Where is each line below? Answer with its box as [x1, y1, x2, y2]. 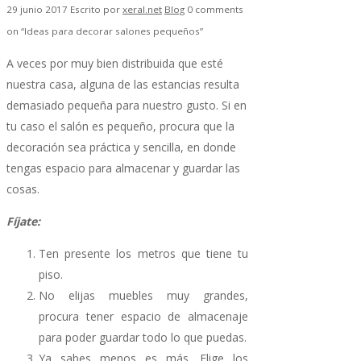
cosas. [6, 180, 39, 197]
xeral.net [122, 2, 162, 15]
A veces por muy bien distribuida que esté [6, 55, 223, 71]
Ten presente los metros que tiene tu [39, 245, 248, 261]
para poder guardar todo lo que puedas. [39, 329, 247, 345]
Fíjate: [6, 213, 40, 229]
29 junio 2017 [6, 2, 70, 15]
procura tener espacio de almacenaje [39, 308, 248, 324]
